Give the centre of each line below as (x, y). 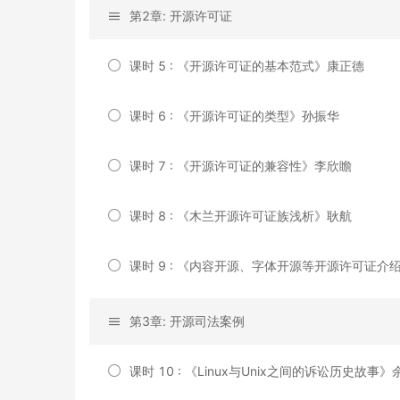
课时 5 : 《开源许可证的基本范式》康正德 (247, 65)
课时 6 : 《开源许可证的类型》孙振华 (234, 115)
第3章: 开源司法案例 (187, 321)
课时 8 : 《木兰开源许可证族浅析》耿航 (241, 215)
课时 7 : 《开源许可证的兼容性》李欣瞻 (241, 165)
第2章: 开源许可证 (181, 15)
